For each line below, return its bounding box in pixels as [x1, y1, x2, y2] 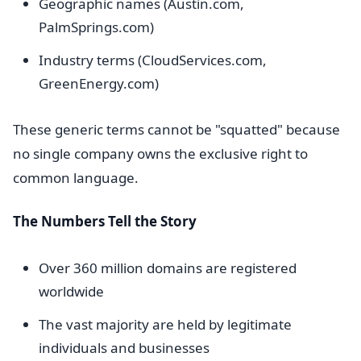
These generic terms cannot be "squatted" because [13, 120, 340, 139]
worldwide [39, 282, 104, 301]
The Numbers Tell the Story [13, 212, 197, 230]
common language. [13, 168, 139, 187]
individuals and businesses [39, 338, 210, 357]
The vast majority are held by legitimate [39, 315, 292, 334]
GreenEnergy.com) [39, 74, 159, 93]
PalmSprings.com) [39, 18, 154, 36]
